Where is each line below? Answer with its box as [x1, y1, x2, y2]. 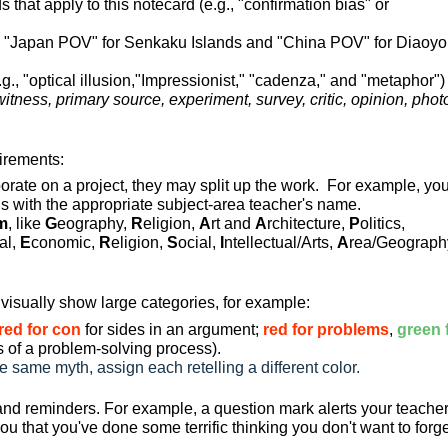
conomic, [31, 234, 99, 252]
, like [8, 215, 45, 233]
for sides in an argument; [85, 321, 263, 339]
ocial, [178, 234, 220, 252]
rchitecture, [267, 215, 349, 233]
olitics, [360, 215, 405, 233]
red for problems [263, 321, 389, 339]
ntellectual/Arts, [224, 234, 337, 252]
